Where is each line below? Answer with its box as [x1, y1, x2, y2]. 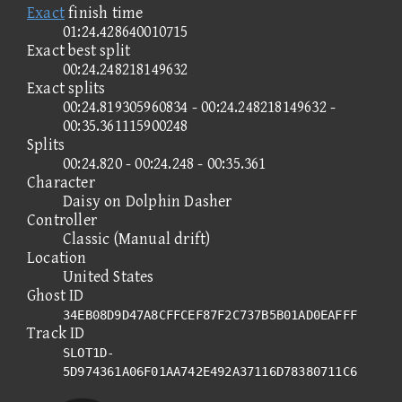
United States [63, 267, 154, 286]
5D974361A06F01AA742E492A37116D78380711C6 [63, 363, 358, 379]
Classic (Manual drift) [63, 229, 211, 249]
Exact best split [27, 40, 131, 60]
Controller [27, 210, 97, 230]
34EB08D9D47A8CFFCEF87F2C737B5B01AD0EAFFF [63, 307, 357, 322]
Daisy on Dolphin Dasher [63, 191, 232, 211]
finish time [65, 3, 144, 22]
